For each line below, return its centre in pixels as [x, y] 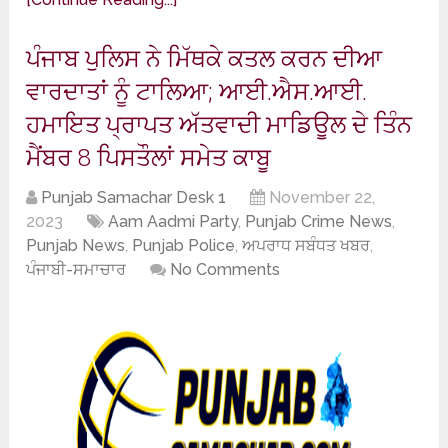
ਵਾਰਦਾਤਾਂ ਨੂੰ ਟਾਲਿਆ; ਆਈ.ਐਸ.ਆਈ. [197, 90]
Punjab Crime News [319, 221]
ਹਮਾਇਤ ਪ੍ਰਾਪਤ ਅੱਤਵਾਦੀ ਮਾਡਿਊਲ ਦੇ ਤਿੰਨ [219, 123]
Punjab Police [184, 245]
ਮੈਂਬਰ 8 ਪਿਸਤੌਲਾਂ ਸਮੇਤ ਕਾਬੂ [149, 156]
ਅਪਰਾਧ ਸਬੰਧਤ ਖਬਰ [306, 245]
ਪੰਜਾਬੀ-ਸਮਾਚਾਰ [76, 269]
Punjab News [76, 245]
